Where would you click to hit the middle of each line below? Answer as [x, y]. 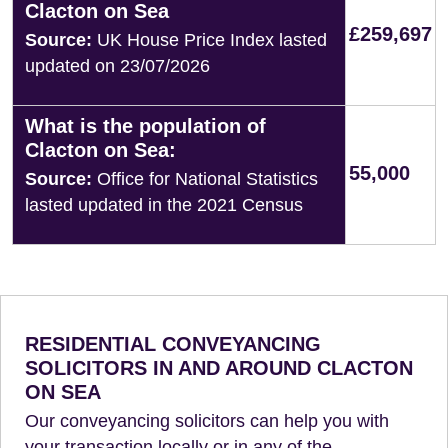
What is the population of [145, 126]
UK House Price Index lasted [209, 40]
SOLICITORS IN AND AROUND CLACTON [219, 368]
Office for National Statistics [205, 179]
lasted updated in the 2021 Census [164, 205]
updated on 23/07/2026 [117, 66]
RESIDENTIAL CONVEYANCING [173, 344]
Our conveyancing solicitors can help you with [207, 421]
